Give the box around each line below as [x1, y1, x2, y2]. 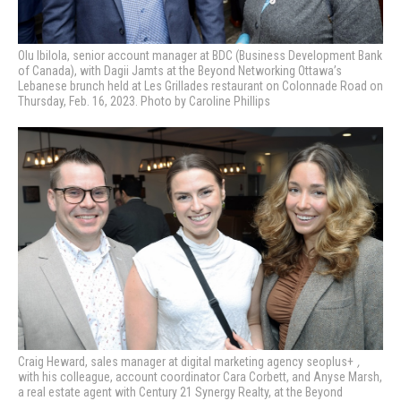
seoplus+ [306, 354, 354, 370]
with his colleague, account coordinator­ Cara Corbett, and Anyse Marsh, [18, 370, 382, 385]
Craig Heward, [18, 354, 90, 370]
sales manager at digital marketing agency [90, 354, 306, 370]
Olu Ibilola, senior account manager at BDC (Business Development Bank [18, 48, 382, 64]
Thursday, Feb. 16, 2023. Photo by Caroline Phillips [18, 94, 270, 109]
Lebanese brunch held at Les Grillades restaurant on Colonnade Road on [18, 79, 383, 94]
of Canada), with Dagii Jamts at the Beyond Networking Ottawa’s [18, 64, 342, 79]
